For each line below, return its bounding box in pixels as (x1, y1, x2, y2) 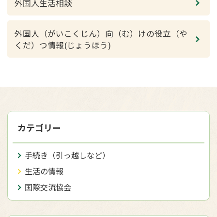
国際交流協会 (25, 181, 71, 193)
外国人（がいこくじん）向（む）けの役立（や (15, 28, 187, 39)
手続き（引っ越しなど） (25, 149, 110, 161)
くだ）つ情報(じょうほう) (15, 39, 111, 51)
